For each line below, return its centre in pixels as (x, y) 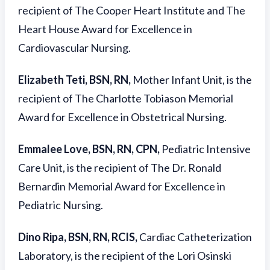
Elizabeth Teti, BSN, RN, (75, 80)
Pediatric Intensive (206, 149)
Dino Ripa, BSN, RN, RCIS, (79, 237)
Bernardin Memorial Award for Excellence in (122, 186)
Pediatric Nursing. (61, 205)
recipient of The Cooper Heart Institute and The (132, 10)
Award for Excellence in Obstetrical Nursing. (122, 117)
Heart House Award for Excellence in (105, 29)
